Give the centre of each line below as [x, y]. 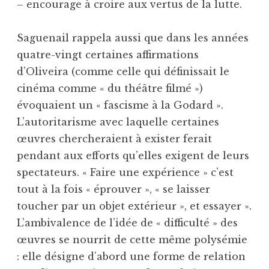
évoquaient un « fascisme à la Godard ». [120, 105]
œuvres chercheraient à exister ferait [114, 139]
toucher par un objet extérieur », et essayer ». [134, 206]
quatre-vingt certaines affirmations [108, 55]
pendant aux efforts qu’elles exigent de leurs [133, 156]
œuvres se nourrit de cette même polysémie [132, 240]
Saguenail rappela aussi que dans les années [133, 38]
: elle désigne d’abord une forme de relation [131, 257]
